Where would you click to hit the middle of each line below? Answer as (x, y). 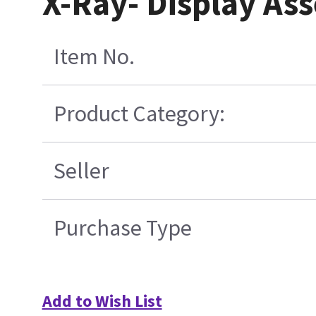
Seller (81, 171)
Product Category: (139, 114)
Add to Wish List (102, 301)
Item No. (94, 57)
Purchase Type (122, 228)
